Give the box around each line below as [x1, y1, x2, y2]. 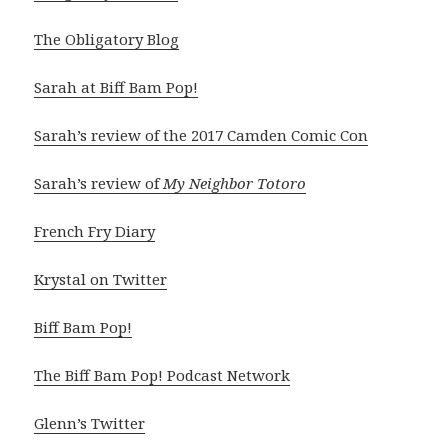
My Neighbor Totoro [163, 173, 307, 194]
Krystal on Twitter [34, 269, 168, 290]
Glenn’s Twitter [34, 413, 146, 434]
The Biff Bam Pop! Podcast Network [34, 365, 291, 386]
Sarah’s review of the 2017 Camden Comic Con [34, 125, 369, 146]
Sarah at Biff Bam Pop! [34, 77, 199, 98]
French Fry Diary [34, 221, 156, 242]
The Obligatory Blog [34, 29, 180, 50]
